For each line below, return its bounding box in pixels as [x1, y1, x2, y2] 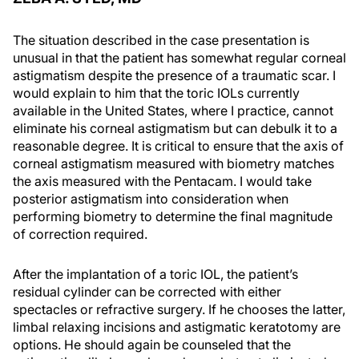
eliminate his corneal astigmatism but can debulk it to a [13, 119, 337, 136]
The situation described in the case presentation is [13, 31, 309, 48]
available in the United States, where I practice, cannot [13, 102, 333, 119]
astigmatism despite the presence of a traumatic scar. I [13, 67, 336, 83]
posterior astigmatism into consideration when [13, 190, 288, 207]
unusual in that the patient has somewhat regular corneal [13, 49, 346, 66]
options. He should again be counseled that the [13, 336, 291, 353]
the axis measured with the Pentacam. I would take [13, 172, 312, 189]
